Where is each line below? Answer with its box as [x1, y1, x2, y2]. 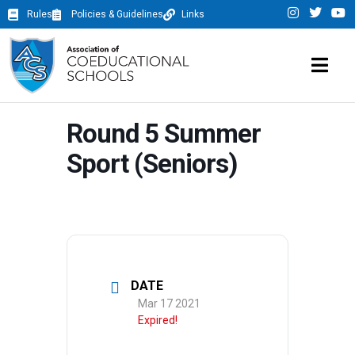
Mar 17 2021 [138, 297, 200, 311]
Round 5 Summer [67, 118, 261, 150]
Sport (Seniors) [67, 148, 237, 180]
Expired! [138, 314, 177, 327]
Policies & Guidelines [71, 9, 163, 21]
